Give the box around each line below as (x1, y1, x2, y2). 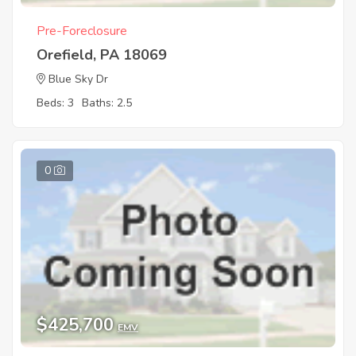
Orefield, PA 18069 (37, 45, 167, 65)
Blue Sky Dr (48, 72, 108, 87)
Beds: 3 (37, 95, 74, 111)
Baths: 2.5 (82, 95, 132, 111)
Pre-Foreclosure (37, 22, 127, 41)
